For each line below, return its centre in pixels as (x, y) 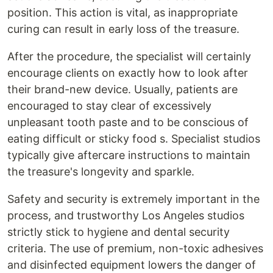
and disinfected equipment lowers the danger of (132, 265)
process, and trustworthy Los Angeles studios (126, 215)
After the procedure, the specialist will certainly (129, 56)
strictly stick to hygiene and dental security (119, 232)
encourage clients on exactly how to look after (128, 73)
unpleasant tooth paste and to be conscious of (128, 122)
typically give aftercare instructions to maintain (129, 155)
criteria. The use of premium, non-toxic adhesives (135, 248)
